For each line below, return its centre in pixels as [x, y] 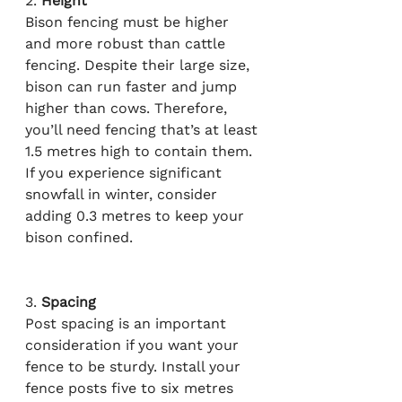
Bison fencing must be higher [129, 22]
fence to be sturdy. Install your [135, 367]
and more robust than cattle [127, 44]
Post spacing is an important [128, 324]
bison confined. [79, 238]
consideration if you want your [134, 345]
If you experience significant [126, 173]
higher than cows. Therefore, [128, 109]
